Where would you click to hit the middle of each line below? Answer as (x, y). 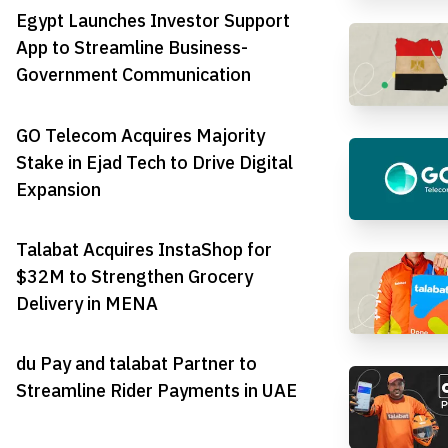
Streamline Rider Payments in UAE (156, 391)
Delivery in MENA (87, 303)
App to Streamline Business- (132, 48)
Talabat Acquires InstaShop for (144, 249)
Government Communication (133, 75)
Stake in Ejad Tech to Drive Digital (154, 162)
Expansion (58, 189)
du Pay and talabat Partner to (136, 364)
